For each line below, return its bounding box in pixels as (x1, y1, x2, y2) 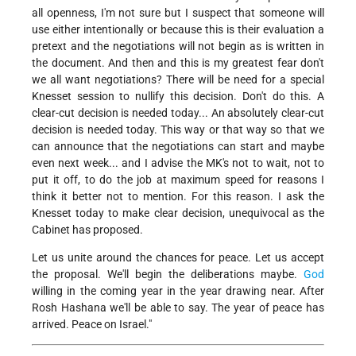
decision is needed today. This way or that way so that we (32, 123, 324, 137)
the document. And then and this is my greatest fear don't (32, 56, 324, 70)
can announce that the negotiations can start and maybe (32, 140, 324, 153)
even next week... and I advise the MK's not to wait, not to (32, 157, 324, 170)
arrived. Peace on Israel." (32, 318, 152, 331)
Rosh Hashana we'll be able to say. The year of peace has (32, 301, 324, 315)
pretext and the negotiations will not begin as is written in (32, 40, 324, 53)
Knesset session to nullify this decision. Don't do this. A (32, 90, 324, 103)
